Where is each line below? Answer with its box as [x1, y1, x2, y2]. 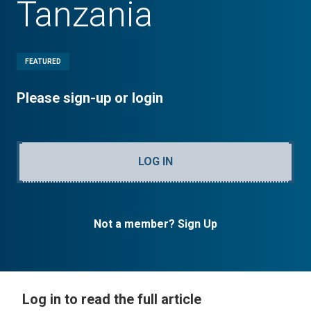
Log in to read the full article [22, 291, 201, 308]
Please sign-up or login [17, 90, 163, 106]
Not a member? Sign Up [94, 217, 217, 230]
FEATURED [25, 58, 61, 65]
